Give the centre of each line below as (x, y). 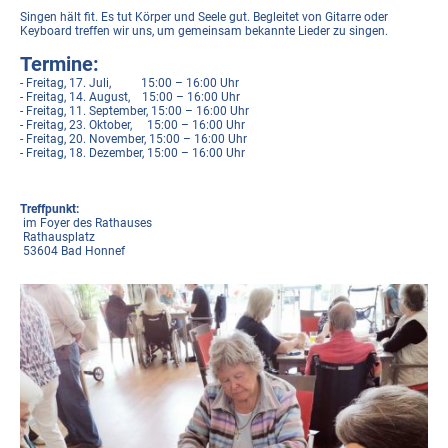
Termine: (59, 64)
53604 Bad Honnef (72, 251)
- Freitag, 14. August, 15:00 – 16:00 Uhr (130, 97)
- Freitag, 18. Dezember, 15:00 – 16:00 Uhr (132, 153)
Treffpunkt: (49, 209)
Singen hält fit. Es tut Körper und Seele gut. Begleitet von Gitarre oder (204, 17)
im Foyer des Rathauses (89, 223)
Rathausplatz (57, 237)
